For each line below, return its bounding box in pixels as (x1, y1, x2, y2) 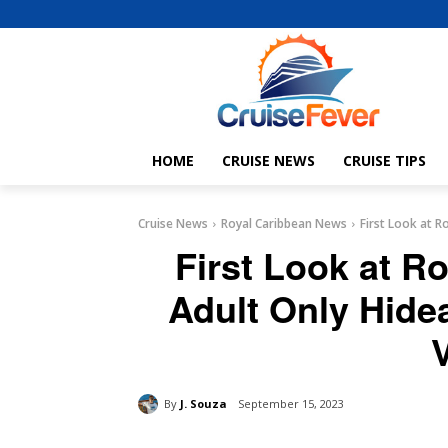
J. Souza (180, 395, 227, 411)
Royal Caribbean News (221, 215, 347, 233)
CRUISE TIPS (343, 151, 426, 171)
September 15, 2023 (238, 396, 344, 412)
